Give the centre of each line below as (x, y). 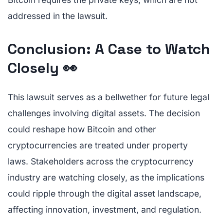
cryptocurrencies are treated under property (98, 145)
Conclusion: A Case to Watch (109, 49)
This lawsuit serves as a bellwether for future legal (109, 97)
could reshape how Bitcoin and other (82, 129)
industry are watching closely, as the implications (106, 177)
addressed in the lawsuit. (58, 16)
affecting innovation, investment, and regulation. (105, 209)
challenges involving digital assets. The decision (104, 113)
